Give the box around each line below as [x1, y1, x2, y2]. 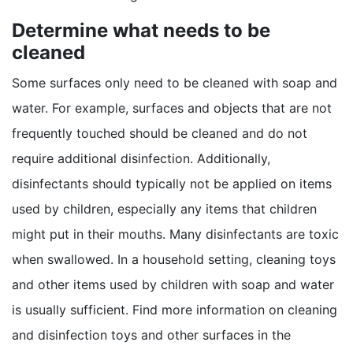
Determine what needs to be [12, 18, 270, 42]
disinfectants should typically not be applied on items [12, 175, 332, 191]
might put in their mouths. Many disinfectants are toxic [12, 225, 339, 242]
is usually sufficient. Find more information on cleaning [12, 301, 337, 318]
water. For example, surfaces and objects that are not [12, 99, 332, 116]
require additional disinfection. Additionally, [12, 150, 270, 166]
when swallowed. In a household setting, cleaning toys [12, 251, 336, 267]
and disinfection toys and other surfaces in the [12, 326, 291, 343]
